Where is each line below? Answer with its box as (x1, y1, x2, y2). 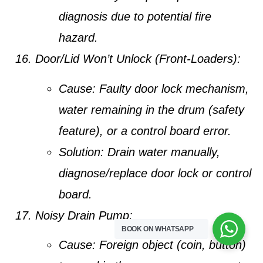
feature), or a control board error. (59, 124, 231, 137)
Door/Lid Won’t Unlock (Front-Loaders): (35, 52, 241, 66)
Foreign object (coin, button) (96, 238, 246, 252)
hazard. (59, 31, 98, 45)
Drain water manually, (104, 145, 220, 159)
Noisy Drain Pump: (35, 208, 133, 222)
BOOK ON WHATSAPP (122, 225, 194, 233)
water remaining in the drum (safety (59, 103, 244, 116)
